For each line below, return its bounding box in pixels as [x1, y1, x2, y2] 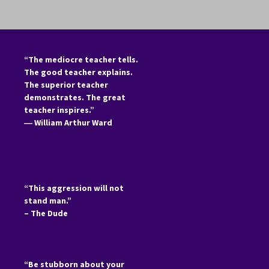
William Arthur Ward [34, 116, 112, 128]
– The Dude [24, 207, 68, 219]
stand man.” [24, 195, 71, 206]
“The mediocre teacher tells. [24, 53, 138, 65]
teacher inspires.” [24, 104, 94, 115]
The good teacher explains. [24, 66, 133, 77]
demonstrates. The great [24, 91, 125, 103]
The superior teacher [24, 79, 108, 90]
